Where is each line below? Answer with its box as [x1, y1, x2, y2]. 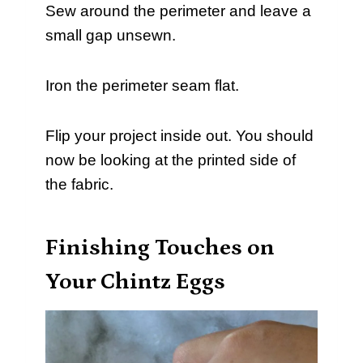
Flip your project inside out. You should [45, 127, 314, 145]
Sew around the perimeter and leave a [45, 2, 311, 20]
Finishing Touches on [45, 235, 275, 262]
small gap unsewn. [45, 27, 176, 45]
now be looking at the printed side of [45, 152, 296, 169]
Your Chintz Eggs [45, 269, 225, 296]
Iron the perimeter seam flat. [45, 77, 239, 95]
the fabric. [45, 176, 113, 194]
